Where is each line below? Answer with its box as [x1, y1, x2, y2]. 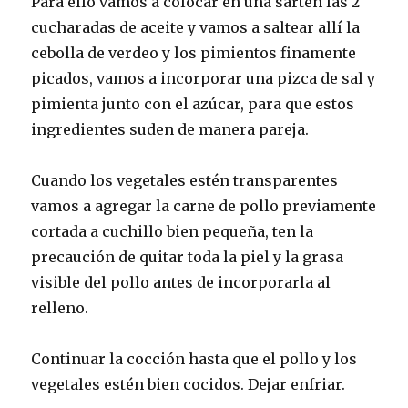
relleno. [31, 299, 89, 318]
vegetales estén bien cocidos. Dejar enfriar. [31, 375, 346, 394]
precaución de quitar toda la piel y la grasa [31, 248, 344, 267]
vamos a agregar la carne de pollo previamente [31, 197, 377, 216]
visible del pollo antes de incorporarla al [31, 273, 331, 292]
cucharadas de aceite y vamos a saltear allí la [31, 18, 361, 37]
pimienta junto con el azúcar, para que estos [31, 95, 355, 114]
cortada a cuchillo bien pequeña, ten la [31, 222, 314, 241]
